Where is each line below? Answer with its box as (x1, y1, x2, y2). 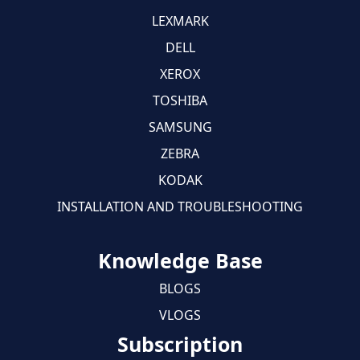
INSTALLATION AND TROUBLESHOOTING (57, 197, 303, 215)
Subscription (117, 329, 243, 358)
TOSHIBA (153, 91, 207, 109)
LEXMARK (151, 11, 209, 30)
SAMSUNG (148, 117, 212, 136)
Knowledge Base (97, 246, 263, 274)
